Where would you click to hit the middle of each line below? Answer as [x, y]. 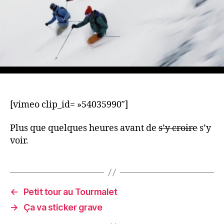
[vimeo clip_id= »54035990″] [69, 104]
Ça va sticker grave [63, 207]
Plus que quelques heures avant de [83, 128]
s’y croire [178, 128]
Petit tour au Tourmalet [70, 192]
